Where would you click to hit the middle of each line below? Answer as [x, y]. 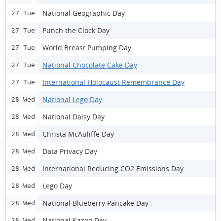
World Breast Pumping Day [87, 47]
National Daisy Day [74, 116]
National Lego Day [72, 99]
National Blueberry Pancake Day [95, 203]
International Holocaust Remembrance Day [113, 82]
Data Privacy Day [70, 151]
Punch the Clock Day [76, 30]
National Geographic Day [84, 13]
